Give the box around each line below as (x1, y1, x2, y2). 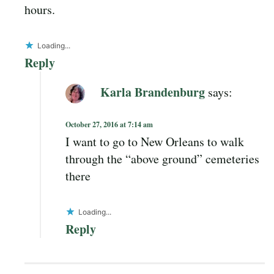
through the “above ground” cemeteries (65, 150, 259, 167)
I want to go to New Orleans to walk (65, 133, 244, 150)
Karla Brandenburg (100, 83, 205, 101)
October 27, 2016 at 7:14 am (65, 119, 153, 130)
